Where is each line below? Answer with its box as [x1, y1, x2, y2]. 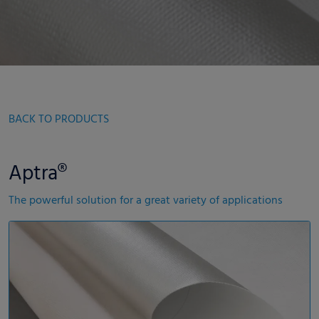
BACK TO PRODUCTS [9, 110, 109, 129]
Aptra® [9, 157, 67, 191]
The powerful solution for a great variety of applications [9, 191, 283, 210]
